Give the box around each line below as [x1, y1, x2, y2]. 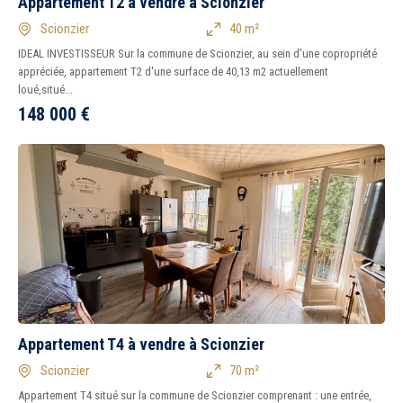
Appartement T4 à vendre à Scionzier [18, 335, 264, 354]
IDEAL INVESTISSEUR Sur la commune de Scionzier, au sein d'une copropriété [18, 47, 377, 60]
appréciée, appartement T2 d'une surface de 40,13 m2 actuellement [18, 65, 328, 78]
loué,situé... [18, 83, 73, 96]
